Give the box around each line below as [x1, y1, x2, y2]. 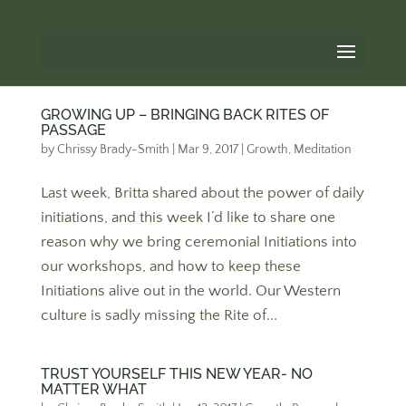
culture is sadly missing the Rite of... [40, 307, 277, 324]
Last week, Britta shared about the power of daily [40, 185, 364, 201]
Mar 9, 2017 [177, 142, 238, 157]
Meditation [293, 142, 352, 157]
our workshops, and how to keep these [40, 258, 301, 275]
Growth [246, 142, 288, 157]
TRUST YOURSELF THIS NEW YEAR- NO [40, 365, 313, 382]
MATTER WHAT [40, 381, 147, 398]
